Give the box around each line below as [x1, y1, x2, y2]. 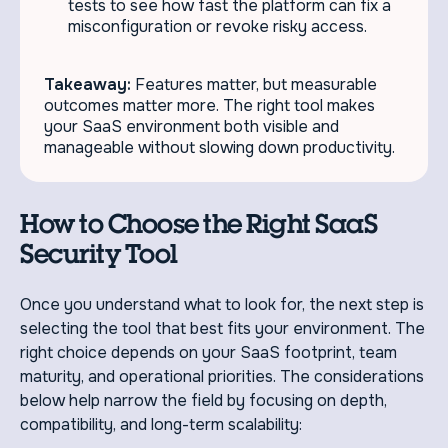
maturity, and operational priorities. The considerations [20, 366, 424, 388]
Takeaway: [44, 74, 131, 96]
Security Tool [20, 237, 178, 271]
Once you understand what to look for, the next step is [20, 294, 424, 316]
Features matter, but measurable [131, 74, 377, 96]
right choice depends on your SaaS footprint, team [20, 342, 397, 364]
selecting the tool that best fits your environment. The [20, 318, 425, 340]
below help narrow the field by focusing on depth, [20, 390, 387, 412]
